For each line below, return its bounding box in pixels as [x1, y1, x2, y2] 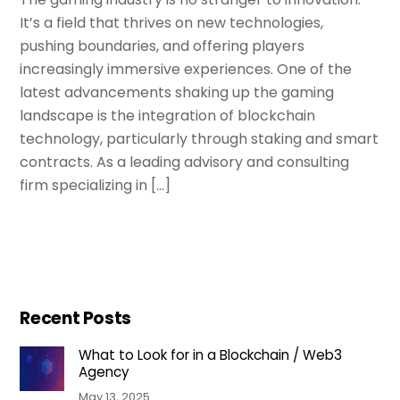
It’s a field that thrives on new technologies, [20, 12, 324, 34]
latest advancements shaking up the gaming [20, 82, 335, 104]
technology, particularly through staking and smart [20, 129, 379, 150]
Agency [78, 362, 129, 382]
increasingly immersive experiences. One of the [20, 59, 353, 80]
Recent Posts [20, 306, 131, 331]
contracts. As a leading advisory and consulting [20, 152, 350, 173]
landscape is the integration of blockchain [20, 105, 316, 127]
